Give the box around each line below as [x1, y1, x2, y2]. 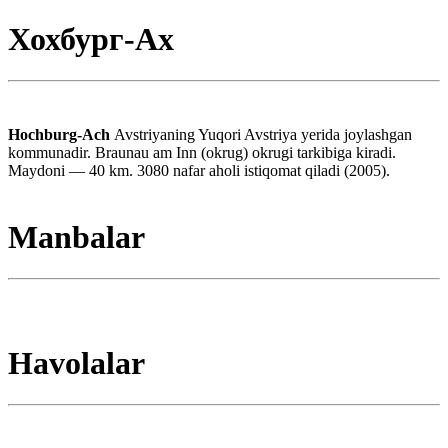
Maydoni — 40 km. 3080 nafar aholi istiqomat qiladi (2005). [8, 161, 390, 179]
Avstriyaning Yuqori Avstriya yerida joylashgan [114, 125, 412, 143]
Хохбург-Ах [8, 21, 174, 58]
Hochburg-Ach [8, 125, 114, 143]
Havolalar [8, 345, 145, 382]
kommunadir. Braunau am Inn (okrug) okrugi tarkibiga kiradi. [8, 143, 396, 161]
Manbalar [8, 219, 145, 256]
